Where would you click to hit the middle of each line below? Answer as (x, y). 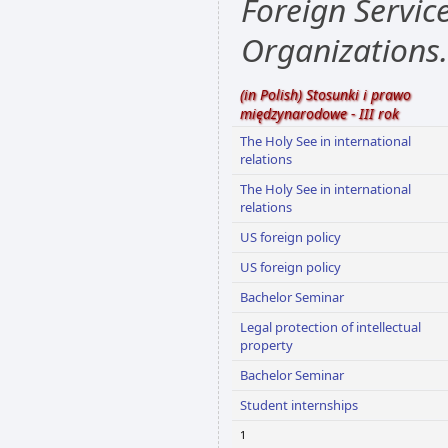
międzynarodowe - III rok (319, 114)
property (266, 345)
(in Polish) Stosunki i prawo (325, 95)
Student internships (299, 405)
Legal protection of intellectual (330, 327)
